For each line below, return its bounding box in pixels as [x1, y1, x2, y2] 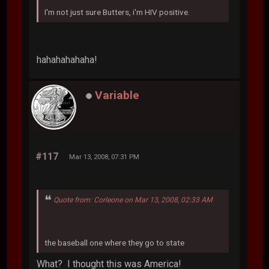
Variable [95, 88, 140, 103]
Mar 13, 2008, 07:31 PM [69, 152, 140, 161]
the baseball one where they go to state [44, 237, 185, 247]
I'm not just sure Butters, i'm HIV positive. [44, 7, 190, 17]
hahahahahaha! [37, 53, 98, 65]
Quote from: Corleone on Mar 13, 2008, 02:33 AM [53, 195, 213, 204]
